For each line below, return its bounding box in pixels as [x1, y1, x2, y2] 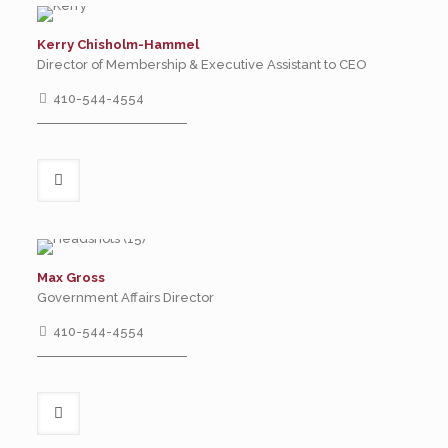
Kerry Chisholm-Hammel [36, 37, 199, 52]
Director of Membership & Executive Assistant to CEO [36, 57, 367, 72]
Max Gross [36, 270, 105, 285]
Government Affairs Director [36, 290, 214, 305]
